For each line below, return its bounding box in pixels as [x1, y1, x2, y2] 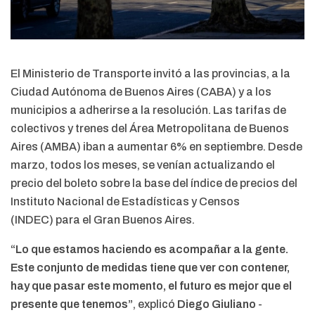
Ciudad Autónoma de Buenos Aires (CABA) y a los [11, 86, 271, 98]
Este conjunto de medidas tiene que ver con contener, [11, 262, 290, 274]
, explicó [133, 298, 177, 311]
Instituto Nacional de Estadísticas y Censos [11, 195, 240, 208]
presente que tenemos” [11, 298, 133, 311]
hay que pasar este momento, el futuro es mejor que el [11, 280, 292, 292]
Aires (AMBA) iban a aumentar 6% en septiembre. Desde [11, 141, 302, 153]
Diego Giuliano [177, 298, 256, 311]
